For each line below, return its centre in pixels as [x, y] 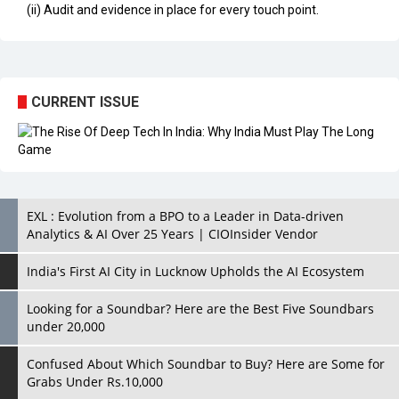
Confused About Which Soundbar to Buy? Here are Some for [206, 363]
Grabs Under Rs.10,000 [95, 381]
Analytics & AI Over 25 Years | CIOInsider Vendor [172, 233]
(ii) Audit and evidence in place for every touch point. [173, 9]
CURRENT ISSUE [85, 102]
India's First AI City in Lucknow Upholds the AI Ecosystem [195, 271]
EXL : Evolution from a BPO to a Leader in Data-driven [185, 216]
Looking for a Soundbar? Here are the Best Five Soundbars [200, 308]
